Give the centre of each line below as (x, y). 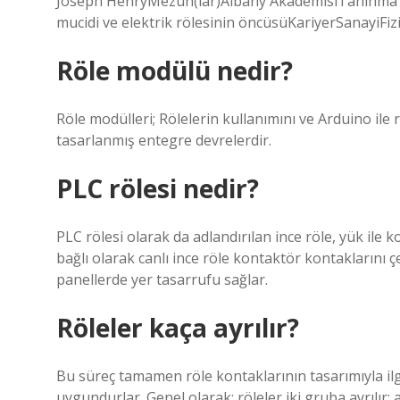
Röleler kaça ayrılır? (178, 328)
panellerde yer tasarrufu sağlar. (162, 279)
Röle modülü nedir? (175, 71)
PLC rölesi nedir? (158, 188)
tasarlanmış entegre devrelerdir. (164, 140)
